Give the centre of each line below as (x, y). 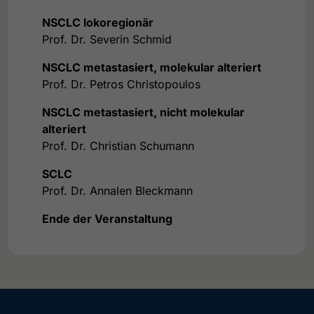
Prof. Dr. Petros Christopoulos (121, 84)
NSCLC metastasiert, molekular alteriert (152, 67)
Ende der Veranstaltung (107, 218)
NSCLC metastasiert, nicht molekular (143, 112)
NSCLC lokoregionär (98, 22)
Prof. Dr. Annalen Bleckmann (117, 190)
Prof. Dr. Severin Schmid (107, 39)
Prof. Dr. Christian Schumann (118, 145)
